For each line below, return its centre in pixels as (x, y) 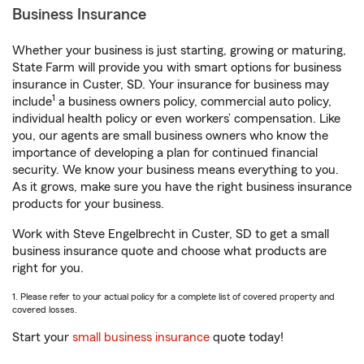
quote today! (247, 337)
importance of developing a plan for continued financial (165, 153)
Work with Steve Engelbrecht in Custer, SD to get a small (171, 234)
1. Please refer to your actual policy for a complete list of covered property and (173, 297)
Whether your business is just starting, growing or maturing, (179, 50)
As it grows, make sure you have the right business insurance (182, 187)
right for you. (48, 268)
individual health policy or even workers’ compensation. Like (176, 119)
